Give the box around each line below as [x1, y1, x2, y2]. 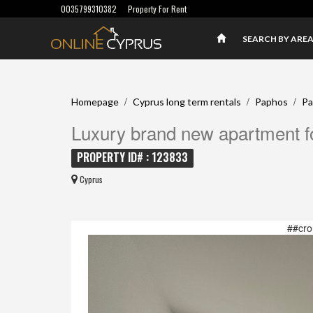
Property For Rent [128, 3, 187, 15]
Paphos [255, 96, 288, 108]
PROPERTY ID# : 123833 [77, 149, 188, 166]
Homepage [71, 96, 119, 108]
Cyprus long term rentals [133, 96, 241, 108]
